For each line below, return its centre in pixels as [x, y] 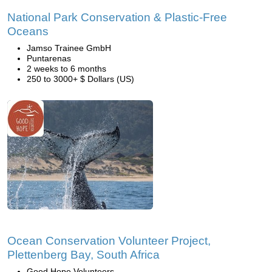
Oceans [28, 31]
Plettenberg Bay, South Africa [83, 255]
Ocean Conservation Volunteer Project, [109, 241]
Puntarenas [49, 58]
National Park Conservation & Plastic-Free [117, 17]
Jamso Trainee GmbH [69, 48]
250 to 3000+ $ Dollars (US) [80, 79]
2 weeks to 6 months [66, 69]
